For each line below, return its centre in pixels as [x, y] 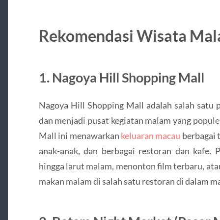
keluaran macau [151, 135]
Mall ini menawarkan [80, 135]
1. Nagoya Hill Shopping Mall [121, 77]
